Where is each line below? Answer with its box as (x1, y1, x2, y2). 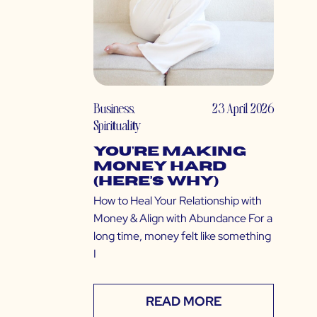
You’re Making (93, 145, 246, 159)
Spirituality (93, 116, 141, 134)
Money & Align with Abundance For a (93, 211, 272, 226)
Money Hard (93, 160, 226, 174)
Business (93, 99, 133, 117)
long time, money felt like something (93, 229, 271, 244)
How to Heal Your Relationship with (93, 193, 262, 209)
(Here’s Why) (93, 175, 219, 189)
